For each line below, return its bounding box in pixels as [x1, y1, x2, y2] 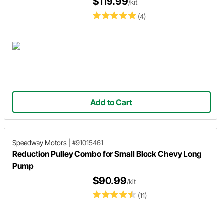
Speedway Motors [12, 138, 67, 147]
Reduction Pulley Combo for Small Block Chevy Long [12, 148, 202, 159]
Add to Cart [90, 97, 133, 107]
